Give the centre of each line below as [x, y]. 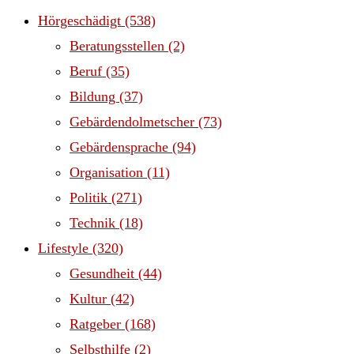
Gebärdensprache [121, 147]
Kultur [90, 299]
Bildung [94, 97]
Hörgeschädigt [81, 21]
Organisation [108, 173]
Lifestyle [65, 249]
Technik [94, 223]
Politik [90, 198]
